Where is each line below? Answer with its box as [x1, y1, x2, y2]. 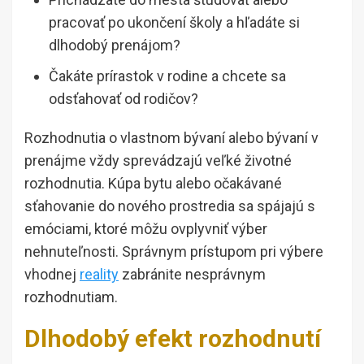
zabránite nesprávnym [119, 266, 266, 283]
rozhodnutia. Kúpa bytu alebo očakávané [24, 175, 282, 192]
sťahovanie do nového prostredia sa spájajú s [24, 197, 315, 214]
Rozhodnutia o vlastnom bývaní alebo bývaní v [24, 129, 318, 146]
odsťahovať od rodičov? [49, 90, 198, 107]
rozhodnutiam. [24, 288, 118, 305]
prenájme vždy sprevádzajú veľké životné [24, 152, 292, 169]
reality [80, 266, 119, 283]
